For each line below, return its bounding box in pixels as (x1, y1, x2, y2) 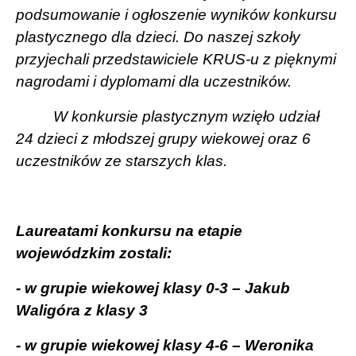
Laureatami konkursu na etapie (16, 222, 242, 239)
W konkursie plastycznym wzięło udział (53, 107, 320, 125)
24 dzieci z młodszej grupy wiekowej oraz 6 (16, 130, 311, 147)
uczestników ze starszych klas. (16, 152, 227, 169)
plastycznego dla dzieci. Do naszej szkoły (16, 28, 300, 45)
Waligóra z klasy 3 (16, 301, 148, 319)
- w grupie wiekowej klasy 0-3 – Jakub (16, 279, 290, 296)
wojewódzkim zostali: (16, 244, 172, 261)
